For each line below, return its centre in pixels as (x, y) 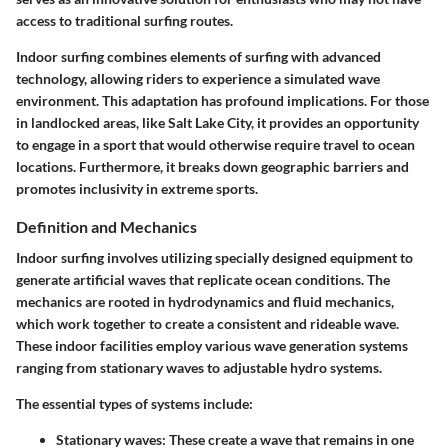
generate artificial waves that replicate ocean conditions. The (203, 279)
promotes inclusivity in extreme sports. (137, 188)
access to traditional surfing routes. (124, 20)
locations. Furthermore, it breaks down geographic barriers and (212, 166)
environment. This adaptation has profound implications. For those (222, 100)
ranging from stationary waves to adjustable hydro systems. (199, 367)
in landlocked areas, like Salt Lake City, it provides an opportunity (217, 122)
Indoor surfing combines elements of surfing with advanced (198, 56)
